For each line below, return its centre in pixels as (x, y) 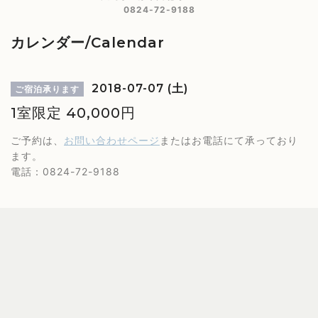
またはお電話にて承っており (229, 140)
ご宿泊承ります (47, 89)
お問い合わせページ (112, 140)
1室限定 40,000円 (73, 113)
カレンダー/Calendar (88, 43)
